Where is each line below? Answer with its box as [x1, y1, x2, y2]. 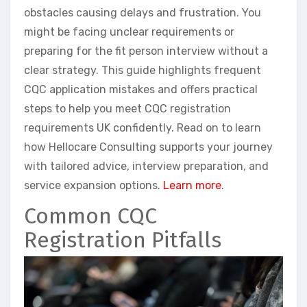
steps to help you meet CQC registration [24, 101, 231, 115]
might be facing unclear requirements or [24, 25, 234, 38]
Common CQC [24, 202, 157, 229]
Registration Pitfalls [24, 226, 221, 253]
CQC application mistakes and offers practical [24, 82, 258, 96]
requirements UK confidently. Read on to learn [24, 121, 261, 134]
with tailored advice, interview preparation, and [24, 159, 269, 173]
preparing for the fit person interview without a [24, 44, 268, 58]
